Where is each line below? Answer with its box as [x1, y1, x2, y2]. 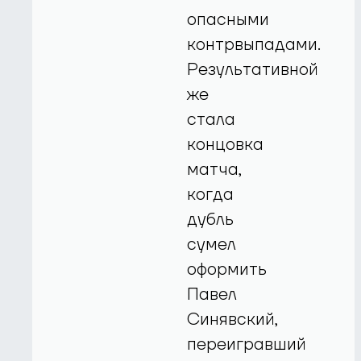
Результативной [187, 58, 319, 81]
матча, [187, 158, 243, 180]
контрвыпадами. [187, 33, 322, 56]
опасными [187, 8, 270, 31]
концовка [187, 133, 264, 156]
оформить [187, 258, 268, 280]
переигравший [187, 333, 307, 355]
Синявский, [187, 308, 279, 330]
